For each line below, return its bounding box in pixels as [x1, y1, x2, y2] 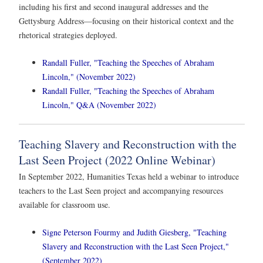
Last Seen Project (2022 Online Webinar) [19, 152, 215, 168]
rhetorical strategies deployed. [19, 29, 117, 41]
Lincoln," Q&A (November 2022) [42, 99, 156, 111]
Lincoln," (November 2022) [42, 71, 136, 83]
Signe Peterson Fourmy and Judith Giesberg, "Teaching [42, 227, 227, 238]
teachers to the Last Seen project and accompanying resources [19, 185, 223, 197]
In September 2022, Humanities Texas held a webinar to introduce [19, 171, 239, 183]
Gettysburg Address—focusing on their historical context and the [19, 15, 234, 26]
